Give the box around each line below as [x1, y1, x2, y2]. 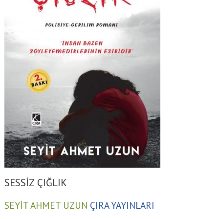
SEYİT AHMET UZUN [4, 198, 88, 211]
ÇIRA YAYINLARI [89, 198, 154, 211]
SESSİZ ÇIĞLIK [4, 176, 67, 190]
